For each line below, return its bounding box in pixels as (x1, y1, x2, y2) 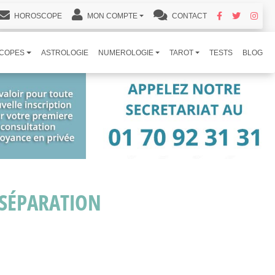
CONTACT (169, 12, 207, 20)
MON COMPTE (85, 12, 137, 20)
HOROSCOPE (12, 12, 62, 20)
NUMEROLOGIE (98, 48, 153, 57)
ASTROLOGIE (41, 48, 88, 57)
